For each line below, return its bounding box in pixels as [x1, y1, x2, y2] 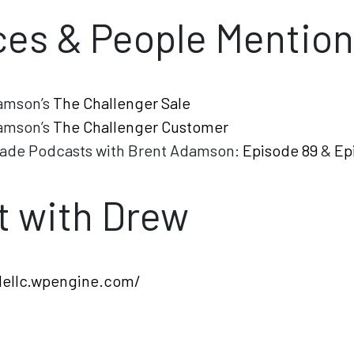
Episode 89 [243, 140, 318, 160]
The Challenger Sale [53, 92, 190, 112]
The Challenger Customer [53, 116, 228, 136]
